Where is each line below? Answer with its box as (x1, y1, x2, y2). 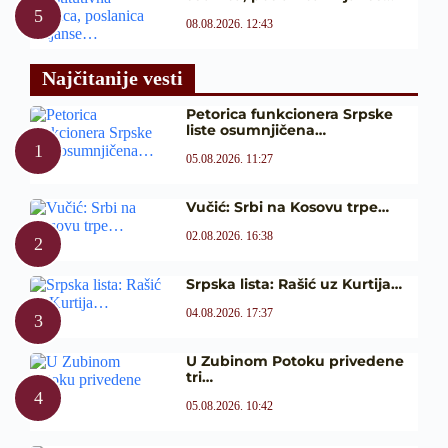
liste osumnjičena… (185, 121, 326, 140)
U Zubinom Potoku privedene (185, 352, 404, 371)
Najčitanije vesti (42, 67, 183, 90)
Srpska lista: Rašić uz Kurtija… (185, 275, 402, 294)
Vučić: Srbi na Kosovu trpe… (185, 198, 389, 217)
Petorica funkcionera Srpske (185, 105, 393, 124)
